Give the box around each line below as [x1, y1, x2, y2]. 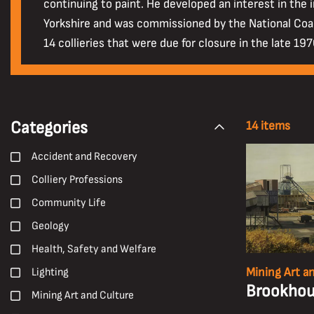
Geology [32, 219, 69, 233]
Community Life [32, 196, 106, 210]
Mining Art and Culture [32, 289, 134, 302]
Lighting [32, 266, 69, 279]
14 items [246, 118, 290, 133]
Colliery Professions [32, 173, 123, 186]
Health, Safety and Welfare [32, 243, 156, 256]
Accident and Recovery [32, 150, 137, 163]
